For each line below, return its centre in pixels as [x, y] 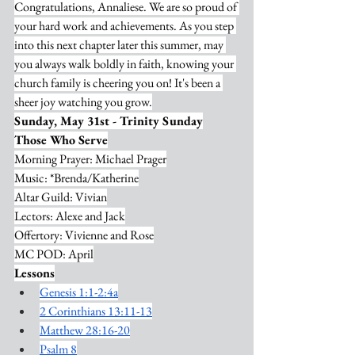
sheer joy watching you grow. [83, 102]
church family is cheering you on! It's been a [118, 83]
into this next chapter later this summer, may [120, 45]
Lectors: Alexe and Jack [70, 216]
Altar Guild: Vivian [61, 197]
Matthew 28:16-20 [85, 330]
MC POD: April [54, 254]
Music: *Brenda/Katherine [76, 178]
